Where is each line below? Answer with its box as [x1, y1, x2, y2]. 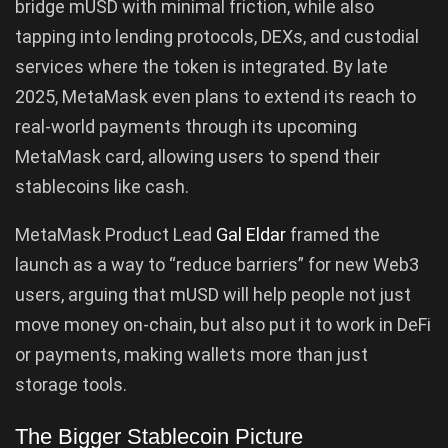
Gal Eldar [216, 224, 286, 246]
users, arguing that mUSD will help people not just [15, 284, 411, 306]
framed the [286, 224, 380, 246]
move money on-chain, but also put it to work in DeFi [15, 314, 431, 336]
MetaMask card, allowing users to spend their [15, 146, 380, 168]
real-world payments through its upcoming [15, 116, 357, 138]
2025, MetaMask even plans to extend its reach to [15, 86, 416, 108]
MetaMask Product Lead [15, 224, 216, 246]
